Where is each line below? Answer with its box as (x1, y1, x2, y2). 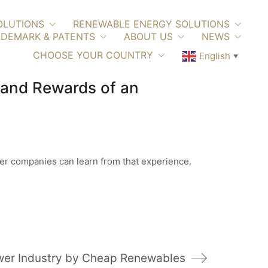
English (199, 50, 230, 62)
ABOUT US (124, 31, 173, 42)
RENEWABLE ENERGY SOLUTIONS (73, 18, 230, 30)
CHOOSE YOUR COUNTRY (33, 49, 153, 61)
